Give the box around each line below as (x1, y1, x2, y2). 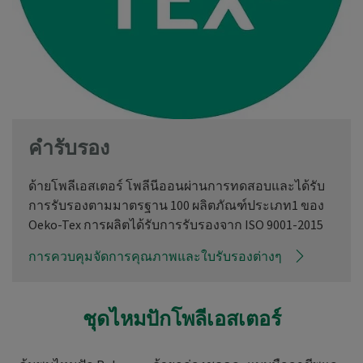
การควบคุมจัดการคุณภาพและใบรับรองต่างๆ (28, 248, 282, 265)
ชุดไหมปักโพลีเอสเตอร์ (82, 305, 281, 332)
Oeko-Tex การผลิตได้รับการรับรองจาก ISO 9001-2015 (28, 216, 323, 233)
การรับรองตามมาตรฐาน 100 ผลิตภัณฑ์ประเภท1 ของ (28, 197, 324, 214)
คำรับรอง (28, 135, 109, 161)
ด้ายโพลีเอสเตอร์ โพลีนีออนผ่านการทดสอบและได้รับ (28, 177, 325, 194)
